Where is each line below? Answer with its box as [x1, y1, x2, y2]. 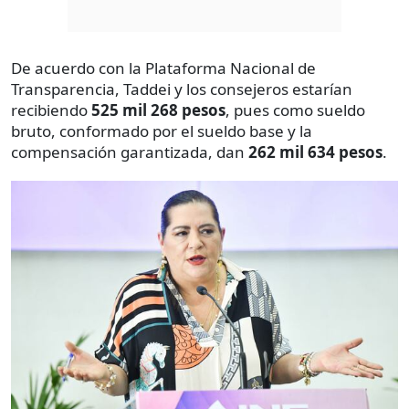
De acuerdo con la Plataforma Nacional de [11, 58, 316, 79]
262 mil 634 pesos [245, 142, 383, 163]
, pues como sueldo [225, 100, 365, 121]
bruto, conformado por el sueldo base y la [11, 121, 312, 142]
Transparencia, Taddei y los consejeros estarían [11, 79, 352, 100]
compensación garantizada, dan [11, 142, 245, 163]
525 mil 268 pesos [91, 100, 225, 121]
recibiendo [11, 100, 91, 121]
